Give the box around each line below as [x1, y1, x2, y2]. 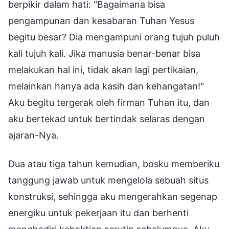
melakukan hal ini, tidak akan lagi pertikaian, [8, 64, 198, 75]
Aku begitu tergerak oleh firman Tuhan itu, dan [8, 97, 210, 108]
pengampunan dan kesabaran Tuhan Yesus [8, 15, 194, 26]
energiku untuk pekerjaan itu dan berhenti [8, 207, 189, 218]
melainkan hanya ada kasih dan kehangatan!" [8, 80, 204, 91]
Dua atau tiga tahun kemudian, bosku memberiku [8, 158, 219, 169]
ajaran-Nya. [8, 129, 59, 141]
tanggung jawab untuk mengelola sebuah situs [8, 174, 209, 186]
